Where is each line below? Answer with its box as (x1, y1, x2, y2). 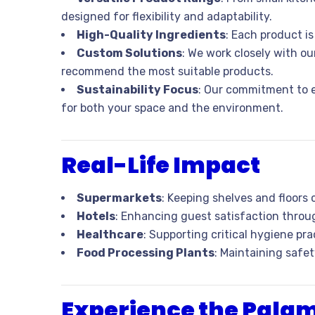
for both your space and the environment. (61, 101, 283, 115)
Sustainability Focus (77, 83, 198, 97)
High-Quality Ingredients (77, 28, 226, 42)
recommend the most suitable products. (61, 65, 274, 79)
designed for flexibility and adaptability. (61, 10, 272, 24)
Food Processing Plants (77, 246, 214, 260)
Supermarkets (77, 191, 162, 205)
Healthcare (77, 228, 143, 242)
